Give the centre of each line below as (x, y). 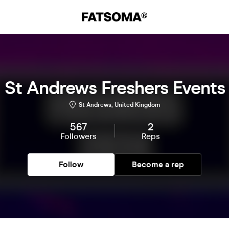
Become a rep (158, 164)
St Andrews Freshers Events (114, 88)
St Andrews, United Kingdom (119, 105)
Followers (78, 136)
